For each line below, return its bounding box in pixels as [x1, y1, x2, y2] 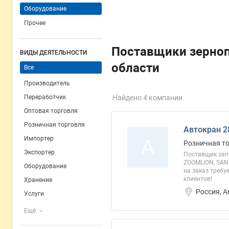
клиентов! [184, 175, 212, 182]
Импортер [24, 135, 54, 142]
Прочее [24, 19, 45, 27]
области [111, 61, 159, 75]
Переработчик [24, 94, 66, 101]
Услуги [24, 190, 44, 197]
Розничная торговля [24, 121, 85, 128]
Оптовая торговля [24, 107, 78, 114]
